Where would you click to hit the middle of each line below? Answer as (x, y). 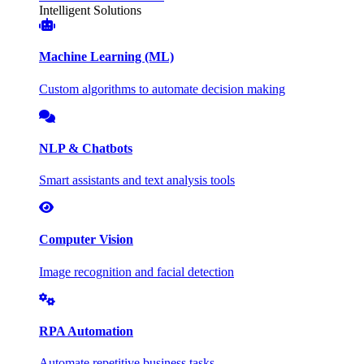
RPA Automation (86, 331)
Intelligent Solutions (90, 11)
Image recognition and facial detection (136, 271)
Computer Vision (86, 240)
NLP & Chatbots (86, 148)
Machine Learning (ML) (106, 57)
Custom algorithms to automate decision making (162, 89)
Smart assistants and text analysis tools (137, 180)
